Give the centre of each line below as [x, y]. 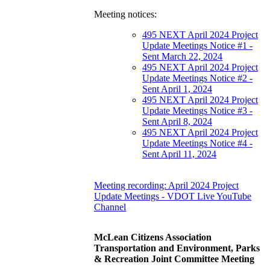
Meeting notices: [127, 14]
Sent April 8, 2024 [177, 122]
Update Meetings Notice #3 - [197, 111]
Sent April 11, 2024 [179, 154]
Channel [110, 207]
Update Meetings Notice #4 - [197, 143]
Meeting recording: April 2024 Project [166, 186]
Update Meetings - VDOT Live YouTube [173, 196]
